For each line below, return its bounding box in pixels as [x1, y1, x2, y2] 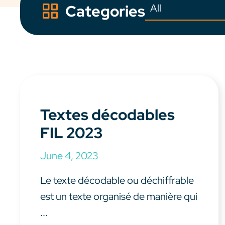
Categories [65, 1, 145, 22]
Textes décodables [40, 104, 175, 125]
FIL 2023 [40, 123, 102, 143]
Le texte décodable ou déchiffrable [40, 174, 194, 187]
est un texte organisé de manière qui [40, 190, 197, 203]
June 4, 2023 [40, 149, 98, 163]
